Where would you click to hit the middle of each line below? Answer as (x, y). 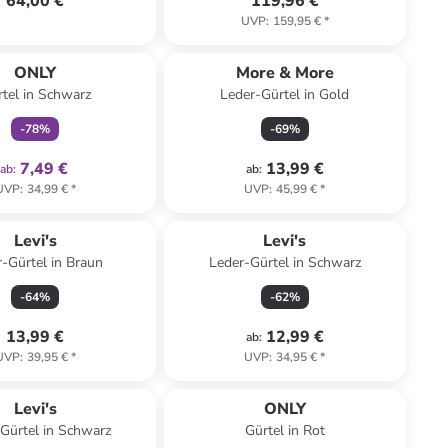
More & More (284, 73)
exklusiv (61, 45)
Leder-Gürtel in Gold (285, 94)
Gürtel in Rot (284, 430)
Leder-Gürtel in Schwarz (284, 262)
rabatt (311, 381)
